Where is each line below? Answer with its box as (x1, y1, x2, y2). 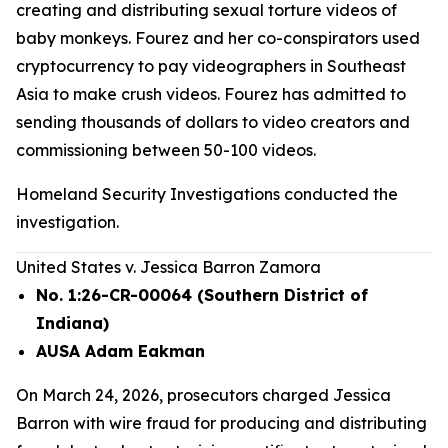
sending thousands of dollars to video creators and (16, 112, 410, 132)
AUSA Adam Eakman (36, 341, 210, 361)
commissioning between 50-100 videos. (16, 140, 316, 160)
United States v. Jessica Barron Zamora (16, 257, 321, 277)
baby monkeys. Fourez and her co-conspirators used (16, 28, 420, 48)
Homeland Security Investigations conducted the (16, 184, 398, 204)
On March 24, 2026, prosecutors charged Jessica (16, 385, 391, 405)
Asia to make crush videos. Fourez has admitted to (16, 84, 406, 104)
